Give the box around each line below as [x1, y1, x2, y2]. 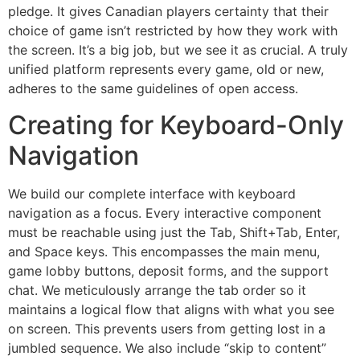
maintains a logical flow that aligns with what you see [8, 301, 334, 317]
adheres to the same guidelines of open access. [8, 80, 298, 97]
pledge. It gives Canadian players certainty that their [8, 3, 329, 20]
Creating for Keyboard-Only [8, 108, 344, 141]
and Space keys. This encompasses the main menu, [8, 243, 320, 260]
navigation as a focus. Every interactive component [8, 204, 321, 221]
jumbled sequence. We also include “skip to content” [8, 339, 326, 356]
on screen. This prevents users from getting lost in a [8, 320, 325, 337]
